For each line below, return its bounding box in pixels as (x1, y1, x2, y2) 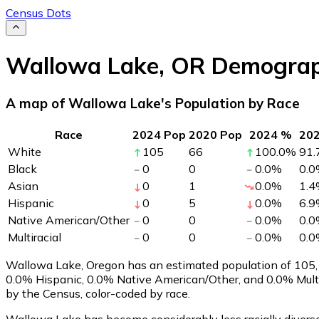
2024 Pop (132, 127, 186, 142)
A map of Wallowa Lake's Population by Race (6, 95, 300, 113)
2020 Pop (189, 127, 242, 142)
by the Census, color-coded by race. (6, 286, 190, 300)
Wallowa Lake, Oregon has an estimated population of (6, 257, 294, 272)
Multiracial (8, 229, 61, 244)
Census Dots (6, 6, 71, 20)
